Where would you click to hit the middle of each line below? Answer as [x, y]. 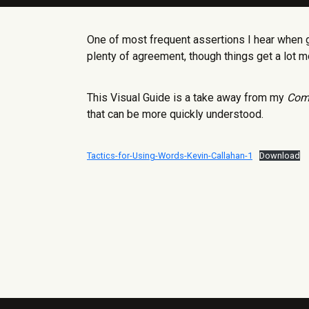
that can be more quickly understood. [175, 114]
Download [279, 156]
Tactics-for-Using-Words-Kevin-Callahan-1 [170, 156]
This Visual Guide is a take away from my [187, 98]
